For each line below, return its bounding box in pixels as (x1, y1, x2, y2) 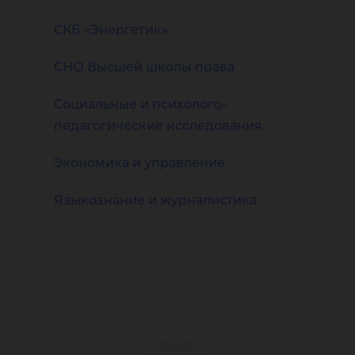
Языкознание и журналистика (54, 193, 257, 208)
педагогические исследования (54, 118, 262, 133)
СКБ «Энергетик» (54, 22, 168, 37)
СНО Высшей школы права (54, 59, 235, 74)
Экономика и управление (54, 155, 225, 170)
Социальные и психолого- (54, 97, 227, 112)
